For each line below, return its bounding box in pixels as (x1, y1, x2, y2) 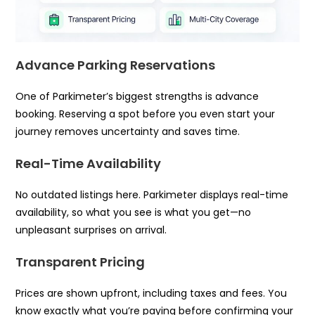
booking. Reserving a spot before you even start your (15, 107, 276, 122)
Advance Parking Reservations (15, 56, 216, 75)
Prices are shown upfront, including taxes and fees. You (15, 286, 288, 301)
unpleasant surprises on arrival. (15, 223, 167, 238)
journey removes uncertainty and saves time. (15, 124, 240, 139)
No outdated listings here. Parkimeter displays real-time (15, 188, 289, 202)
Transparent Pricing (15, 253, 146, 271)
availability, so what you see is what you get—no (15, 205, 252, 220)
